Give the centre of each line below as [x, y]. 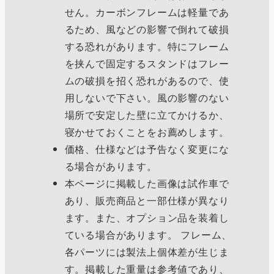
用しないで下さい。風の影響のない [147, 97]
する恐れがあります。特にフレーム [147, 46]
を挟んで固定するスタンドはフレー [147, 63]
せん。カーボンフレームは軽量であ [147, 12]
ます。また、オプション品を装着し [147, 217]
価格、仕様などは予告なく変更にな [147, 149]
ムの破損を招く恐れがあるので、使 [147, 80]
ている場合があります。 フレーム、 [148, 234]
